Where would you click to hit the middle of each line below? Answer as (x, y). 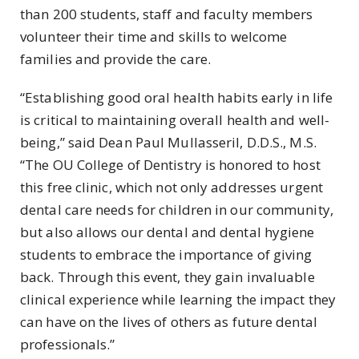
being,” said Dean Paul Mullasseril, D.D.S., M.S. (168, 142)
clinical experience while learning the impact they (178, 299)
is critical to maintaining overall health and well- (175, 119)
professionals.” (68, 344)
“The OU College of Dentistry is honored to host (170, 164)
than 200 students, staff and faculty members (167, 14)
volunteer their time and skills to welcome (154, 37)
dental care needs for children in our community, (177, 209)
